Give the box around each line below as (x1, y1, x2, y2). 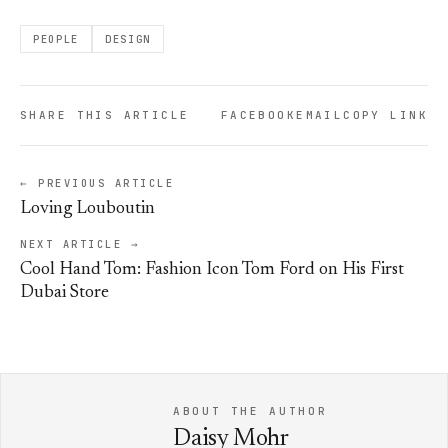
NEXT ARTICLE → (20, 237, 141, 252)
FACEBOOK (220, 108, 297, 123)
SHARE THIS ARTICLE (20, 108, 190, 123)
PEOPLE (33, 32, 80, 47)
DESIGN (105, 32, 152, 47)
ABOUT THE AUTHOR (173, 404, 328, 419)
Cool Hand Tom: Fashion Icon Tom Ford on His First (20, 261, 404, 280)
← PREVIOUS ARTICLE (20, 176, 175, 191)
